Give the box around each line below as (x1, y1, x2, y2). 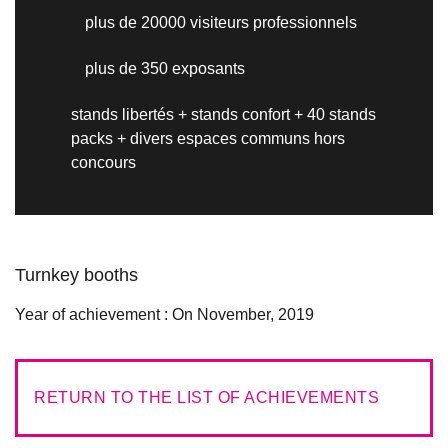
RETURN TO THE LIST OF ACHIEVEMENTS (34, 389, 379, 406)
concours (70, 154, 136, 171)
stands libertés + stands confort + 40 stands (70, 106, 376, 123)
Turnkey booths (15, 265, 138, 285)
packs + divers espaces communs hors (70, 130, 345, 147)
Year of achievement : (15, 306, 168, 323)
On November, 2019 (168, 306, 314, 323)
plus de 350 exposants (85, 60, 245, 77)
